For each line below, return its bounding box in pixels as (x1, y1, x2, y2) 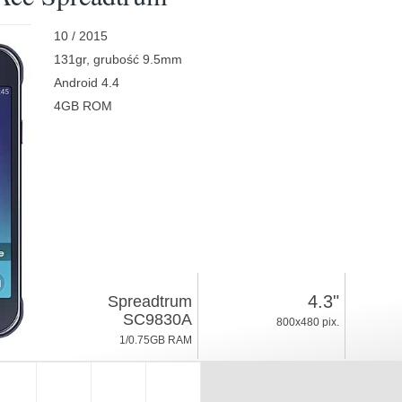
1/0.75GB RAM (118, 334, 192, 346)
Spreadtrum (107, 293, 192, 310)
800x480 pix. (275, 316, 339, 328)
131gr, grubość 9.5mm (53, 52, 182, 66)
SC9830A (122, 310, 192, 328)
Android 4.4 (53, 75, 119, 90)
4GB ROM (53, 99, 112, 113)
